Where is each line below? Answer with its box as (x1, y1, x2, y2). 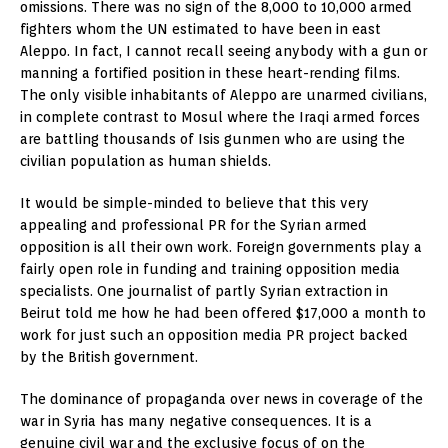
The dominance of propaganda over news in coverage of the (20, 390, 423, 407)
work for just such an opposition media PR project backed (20, 326, 408, 343)
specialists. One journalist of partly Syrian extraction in (20, 282, 388, 299)
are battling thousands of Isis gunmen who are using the (20, 130, 405, 147)
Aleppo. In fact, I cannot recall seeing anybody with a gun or (20, 42, 427, 59)
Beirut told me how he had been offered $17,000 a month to (20, 304, 426, 321)
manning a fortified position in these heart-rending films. (20, 64, 400, 81)
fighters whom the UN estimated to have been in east (20, 20, 381, 37)
